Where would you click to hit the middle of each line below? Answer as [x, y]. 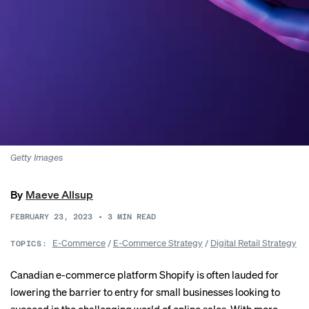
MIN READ [137, 217]
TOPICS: [29, 244]
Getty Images [37, 157]
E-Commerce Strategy [158, 242]
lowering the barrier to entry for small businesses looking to [145, 292]
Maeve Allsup [59, 194]
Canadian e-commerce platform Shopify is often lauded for [144, 275]
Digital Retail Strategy [253, 242]
